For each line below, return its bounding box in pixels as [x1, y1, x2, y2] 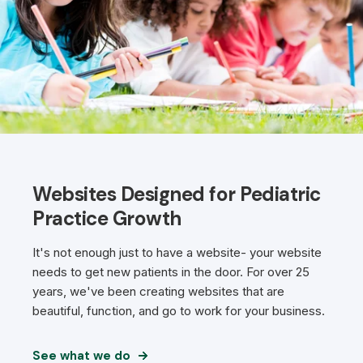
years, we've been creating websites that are [32, 284, 284, 300]
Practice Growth [32, 206, 181, 232]
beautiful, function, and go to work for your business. [32, 303, 325, 319]
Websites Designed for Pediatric [32, 181, 321, 207]
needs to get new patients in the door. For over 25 [32, 264, 310, 280]
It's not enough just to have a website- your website [32, 245, 322, 261]
